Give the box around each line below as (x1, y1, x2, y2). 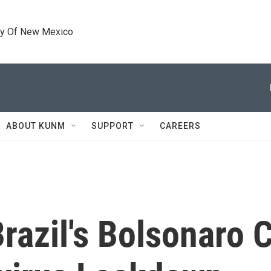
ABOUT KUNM (6, 121, 65, 131)
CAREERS (160, 121, 201, 131)
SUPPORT (91, 121, 134, 131)
